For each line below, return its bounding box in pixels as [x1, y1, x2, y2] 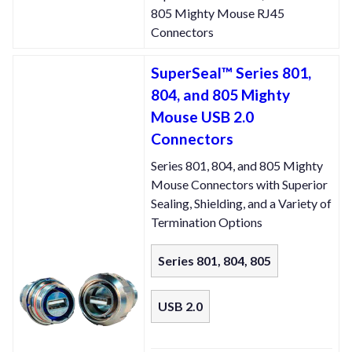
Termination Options [151, 214, 262, 230]
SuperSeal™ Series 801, [151, 64, 311, 82]
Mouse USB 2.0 [151, 108, 254, 126]
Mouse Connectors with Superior [151, 177, 328, 192]
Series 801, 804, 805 [158, 253, 271, 269]
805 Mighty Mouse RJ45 [151, 5, 284, 21]
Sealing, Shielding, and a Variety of [151, 196, 332, 211]
